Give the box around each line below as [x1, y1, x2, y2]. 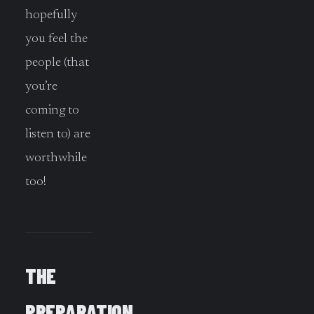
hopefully [25, 8, 78, 22]
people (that [25, 55, 89, 69]
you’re [25, 79, 57, 93]
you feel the [25, 32, 88, 46]
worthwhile [25, 151, 87, 165]
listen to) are [25, 127, 90, 141]
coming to [25, 103, 79, 117]
